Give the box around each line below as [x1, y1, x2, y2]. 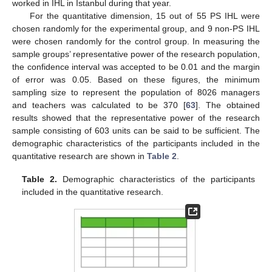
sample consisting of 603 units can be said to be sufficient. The [12, 125, 260, 135]
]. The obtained [195, 100, 260, 110]
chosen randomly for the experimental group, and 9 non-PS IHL [12, 23, 260, 33]
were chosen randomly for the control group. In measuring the [12, 36, 260, 46]
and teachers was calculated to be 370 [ [12, 100, 186, 110]
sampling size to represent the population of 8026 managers [12, 87, 260, 97]
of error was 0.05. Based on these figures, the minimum [12, 74, 260, 84]
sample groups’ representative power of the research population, [12, 49, 260, 59]
